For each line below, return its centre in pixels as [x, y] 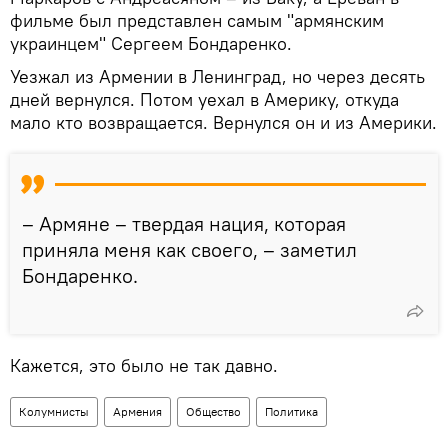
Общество [213, 411]
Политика [291, 411]
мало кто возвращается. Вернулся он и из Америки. [223, 122]
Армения [137, 411]
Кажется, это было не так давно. [144, 365]
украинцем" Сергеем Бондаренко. [151, 43]
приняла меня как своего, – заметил [189, 249]
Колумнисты [54, 411]
